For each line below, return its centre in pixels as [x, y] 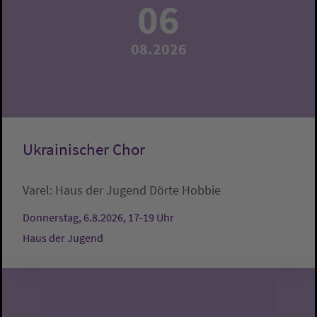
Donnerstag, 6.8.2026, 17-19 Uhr [98, 218]
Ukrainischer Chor [84, 150]
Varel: [39, 190]
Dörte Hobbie [185, 190]
